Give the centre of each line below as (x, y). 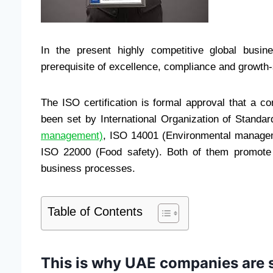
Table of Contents (95, 211)
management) (72, 135)
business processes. (88, 168)
